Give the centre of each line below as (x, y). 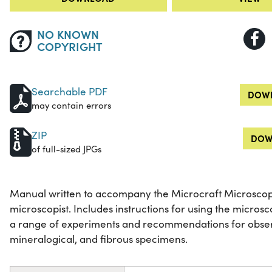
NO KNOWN (68, 34)
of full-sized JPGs (66, 149)
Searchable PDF (70, 92)
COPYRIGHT (70, 46)
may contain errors (71, 105)
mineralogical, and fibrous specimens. (99, 239)
